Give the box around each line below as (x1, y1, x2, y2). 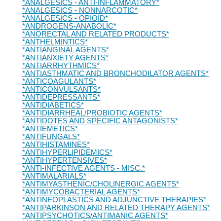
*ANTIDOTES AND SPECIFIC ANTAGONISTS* (22, 117, 178, 125)
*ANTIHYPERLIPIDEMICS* (22, 148, 112, 156)
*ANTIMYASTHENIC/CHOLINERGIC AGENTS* (22, 180, 179, 188)
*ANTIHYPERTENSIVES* (22, 156, 107, 164)
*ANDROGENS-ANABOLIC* (22, 22, 116, 30)
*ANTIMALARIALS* (22, 172, 86, 180)
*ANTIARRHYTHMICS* (22, 62, 100, 70)
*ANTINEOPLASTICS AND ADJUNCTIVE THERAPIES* (22, 196, 206, 204)
